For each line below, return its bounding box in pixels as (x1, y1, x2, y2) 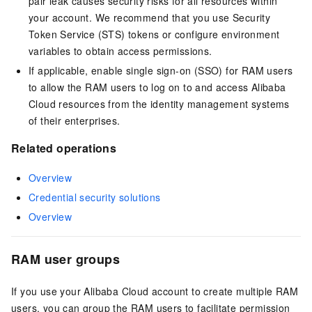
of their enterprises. (29, 114, 120, 128)
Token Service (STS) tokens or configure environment (29, 27, 280, 42)
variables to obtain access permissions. (29, 44, 212, 58)
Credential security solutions (29, 189, 161, 204)
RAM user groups (11, 249, 120, 268)
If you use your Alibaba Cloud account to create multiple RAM (11, 283, 298, 298)
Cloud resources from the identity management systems (29, 97, 290, 111)
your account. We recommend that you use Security (29, 10, 271, 25)
